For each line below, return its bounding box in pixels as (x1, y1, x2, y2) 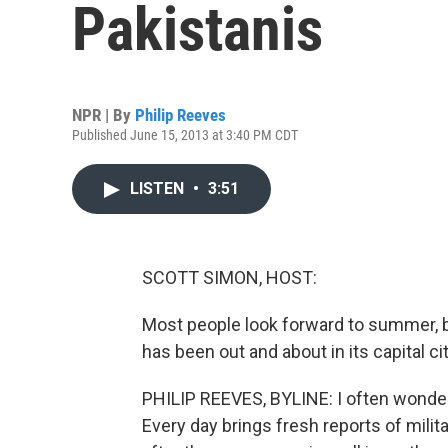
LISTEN (130, 179, 188, 198)
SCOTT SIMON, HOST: (142, 267, 317, 288)
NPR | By (72, 105, 135, 125)
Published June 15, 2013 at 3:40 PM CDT (72, 127, 298, 143)
